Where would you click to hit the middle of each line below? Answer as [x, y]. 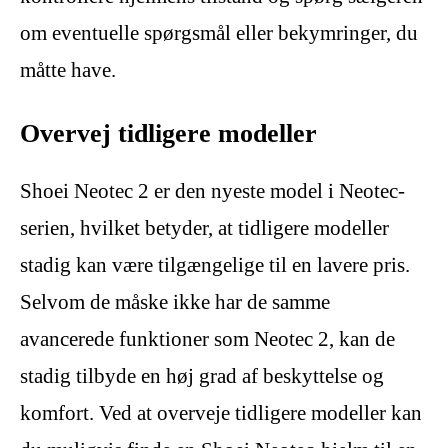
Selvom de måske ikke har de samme [175, 301]
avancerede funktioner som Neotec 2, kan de [207, 338]
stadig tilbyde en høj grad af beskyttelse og [202, 375]
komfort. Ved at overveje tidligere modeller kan [221, 412]
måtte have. [68, 70]
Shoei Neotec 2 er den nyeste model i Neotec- [212, 190]
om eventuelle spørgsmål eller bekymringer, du [219, 33]
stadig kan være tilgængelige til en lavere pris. [215, 264]
